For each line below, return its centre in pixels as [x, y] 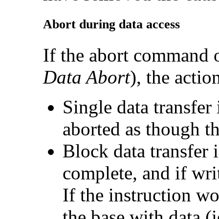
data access [149, 24]
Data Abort [87, 77]
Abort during [81, 24]
